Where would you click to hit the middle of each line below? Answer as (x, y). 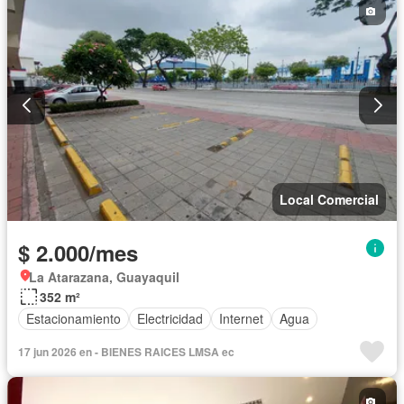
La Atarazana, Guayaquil (104, 276)
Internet (241, 319)
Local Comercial (329, 199)
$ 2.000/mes (78, 252)
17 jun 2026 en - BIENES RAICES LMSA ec (126, 351)
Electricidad (170, 319)
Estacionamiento (73, 319)
